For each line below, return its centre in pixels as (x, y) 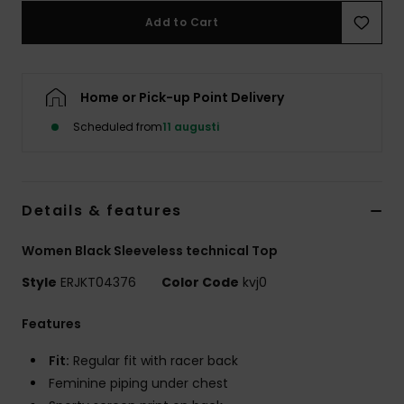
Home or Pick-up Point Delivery (182, 98)
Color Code (200, 283)
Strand (350, 10)
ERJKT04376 (98, 283)
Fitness (349, 223)
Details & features (102, 211)
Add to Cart (182, 23)
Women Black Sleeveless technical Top (150, 251)
